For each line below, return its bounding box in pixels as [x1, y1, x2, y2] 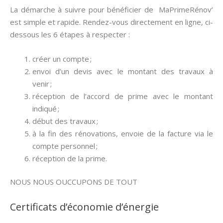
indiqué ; [32, 103, 59, 113]
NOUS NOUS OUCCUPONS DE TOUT [10, 177, 137, 187]
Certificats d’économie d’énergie [10, 200, 159, 214]
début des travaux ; [32, 115, 98, 126]
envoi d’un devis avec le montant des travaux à [32, 66, 213, 76]
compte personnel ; [32, 140, 98, 151]
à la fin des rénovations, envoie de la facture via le [32, 128, 213, 138]
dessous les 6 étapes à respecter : [10, 29, 130, 39]
